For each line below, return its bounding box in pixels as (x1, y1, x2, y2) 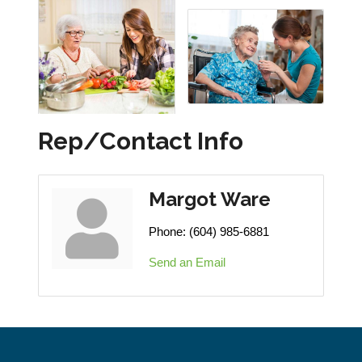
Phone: (149, 224, 186, 238)
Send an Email (149, 255, 225, 269)
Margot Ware (149, 187, 271, 211)
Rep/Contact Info (38, 126, 243, 155)
